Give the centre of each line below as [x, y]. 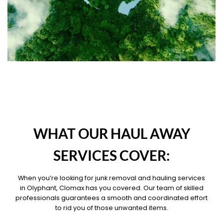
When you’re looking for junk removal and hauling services [111, 178]
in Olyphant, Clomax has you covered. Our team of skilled [111, 188]
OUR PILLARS [111, 117]
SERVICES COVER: [111, 155]
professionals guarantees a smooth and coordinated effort [111, 198]
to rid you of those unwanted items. [111, 208]
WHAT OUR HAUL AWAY [111, 133]
